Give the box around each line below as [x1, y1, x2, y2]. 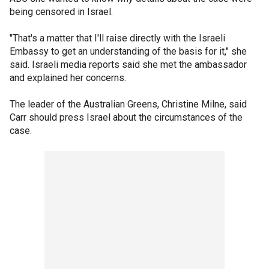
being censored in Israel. [10, 6, 113, 17]
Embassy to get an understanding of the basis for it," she [10, 46, 247, 57]
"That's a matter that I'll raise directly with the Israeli [10, 32, 225, 44]
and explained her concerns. [10, 72, 126, 83]
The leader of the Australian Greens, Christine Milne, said [10, 98, 247, 110]
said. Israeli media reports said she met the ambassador [10, 59, 247, 70]
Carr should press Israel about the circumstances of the [10, 112, 243, 123]
